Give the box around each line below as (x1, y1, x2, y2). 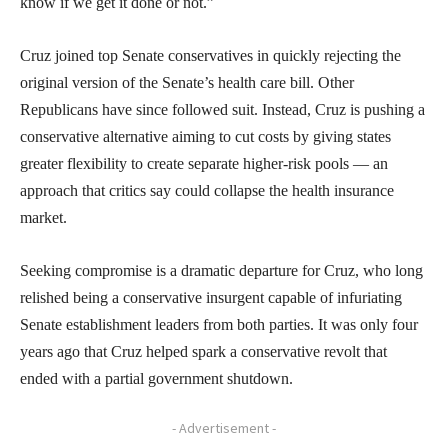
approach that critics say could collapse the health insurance (20, 181, 394, 199)
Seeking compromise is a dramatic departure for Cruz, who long (20, 261, 423, 279)
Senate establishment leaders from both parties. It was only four (20, 315, 418, 333)
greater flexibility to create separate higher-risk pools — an (20, 154, 388, 172)
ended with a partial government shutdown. (20, 369, 293, 387)
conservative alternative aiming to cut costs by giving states (20, 127, 391, 145)
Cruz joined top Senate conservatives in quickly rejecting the (20, 46, 401, 64)
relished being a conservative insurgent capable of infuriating (20, 288, 402, 306)
